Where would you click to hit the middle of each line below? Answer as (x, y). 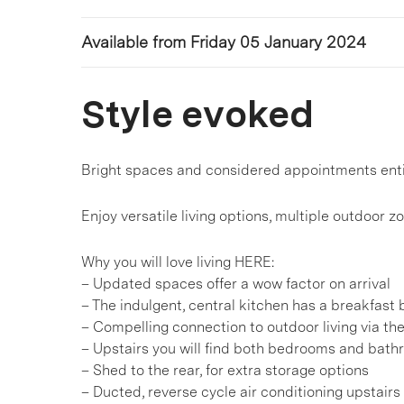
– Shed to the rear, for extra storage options (225, 370)
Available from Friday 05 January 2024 (224, 42)
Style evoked (197, 114)
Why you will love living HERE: (178, 262)
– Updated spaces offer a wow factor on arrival (236, 284)
